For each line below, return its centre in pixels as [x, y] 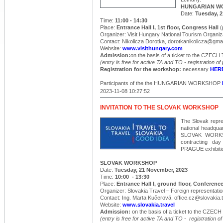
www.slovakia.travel [149, 205]
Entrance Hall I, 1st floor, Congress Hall [167, 27]
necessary [196, 69]
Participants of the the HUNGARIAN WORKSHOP [161, 83]
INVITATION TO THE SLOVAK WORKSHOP [159, 108]
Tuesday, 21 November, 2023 [151, 170]
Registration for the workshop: [141, 69]
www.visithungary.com [153, 48]
